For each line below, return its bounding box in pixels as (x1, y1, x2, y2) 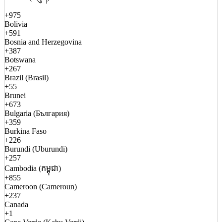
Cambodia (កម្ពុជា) (4, 164, 61, 173)
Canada (4, 200, 28, 209)
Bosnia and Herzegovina (4, 38, 82, 47)
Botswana (4, 55, 36, 64)
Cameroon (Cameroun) (4, 182, 77, 191)
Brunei (4, 91, 26, 100)
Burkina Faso (4, 127, 47, 136)
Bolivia (4, 20, 27, 29)
